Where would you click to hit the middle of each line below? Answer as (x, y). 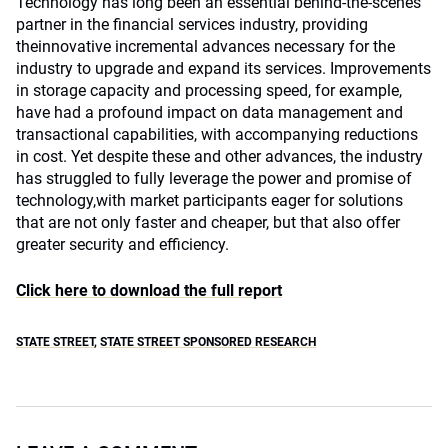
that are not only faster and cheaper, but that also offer (208, 222)
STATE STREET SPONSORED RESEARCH (208, 342)
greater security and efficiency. (122, 244)
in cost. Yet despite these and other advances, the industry (219, 156)
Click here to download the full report (149, 290)
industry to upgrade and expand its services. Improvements (223, 68)
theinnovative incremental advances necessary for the (205, 46)
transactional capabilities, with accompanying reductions (217, 134)
